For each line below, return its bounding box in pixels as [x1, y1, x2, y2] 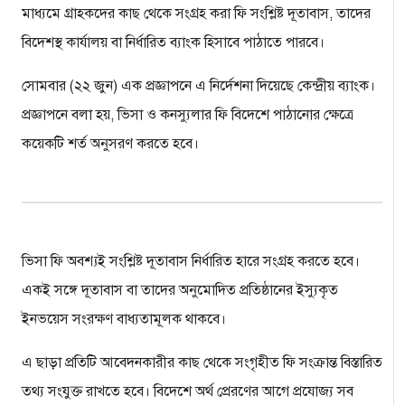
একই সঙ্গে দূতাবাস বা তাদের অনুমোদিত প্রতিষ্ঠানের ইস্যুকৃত [22, 281, 338, 300]
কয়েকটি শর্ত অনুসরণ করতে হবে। [22, 135, 199, 154]
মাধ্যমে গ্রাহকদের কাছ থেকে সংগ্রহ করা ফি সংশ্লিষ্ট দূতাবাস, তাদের [22, 5, 371, 24]
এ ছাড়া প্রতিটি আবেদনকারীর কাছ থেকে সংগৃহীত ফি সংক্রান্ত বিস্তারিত [22, 353, 382, 372]
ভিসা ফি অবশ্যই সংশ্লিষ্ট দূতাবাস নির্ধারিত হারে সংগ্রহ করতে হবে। [22, 252, 360, 271]
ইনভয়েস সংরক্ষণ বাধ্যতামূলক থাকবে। [22, 310, 226, 329]
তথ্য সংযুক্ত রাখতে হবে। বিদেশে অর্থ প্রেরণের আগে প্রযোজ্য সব [22, 382, 353, 401]
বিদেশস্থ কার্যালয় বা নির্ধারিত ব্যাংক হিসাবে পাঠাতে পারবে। [22, 33, 325, 52]
